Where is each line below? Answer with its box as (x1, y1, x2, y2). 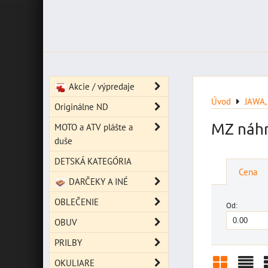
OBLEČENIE (54, 196, 99, 208)
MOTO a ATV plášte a (54, 121, 133, 133)
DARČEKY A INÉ (66, 175, 128, 187)
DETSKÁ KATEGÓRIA (54, 155, 132, 167)
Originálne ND (54, 100, 108, 112)
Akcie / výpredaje (66, 80, 135, 92)
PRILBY (54, 236, 82, 248)
